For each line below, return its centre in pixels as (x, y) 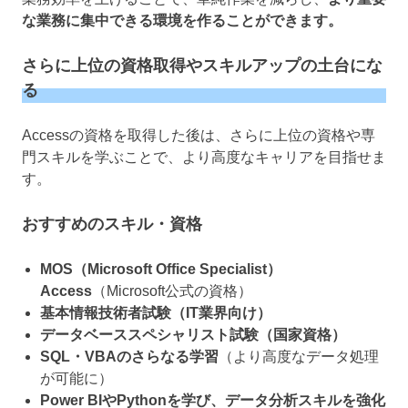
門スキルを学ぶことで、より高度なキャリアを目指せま (204, 157)
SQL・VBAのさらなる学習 (129, 356)
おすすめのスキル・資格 (112, 224)
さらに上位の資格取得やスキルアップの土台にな (202, 65)
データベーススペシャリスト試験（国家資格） (193, 334)
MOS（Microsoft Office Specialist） (161, 269)
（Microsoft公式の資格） (172, 291)
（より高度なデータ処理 (299, 356)
